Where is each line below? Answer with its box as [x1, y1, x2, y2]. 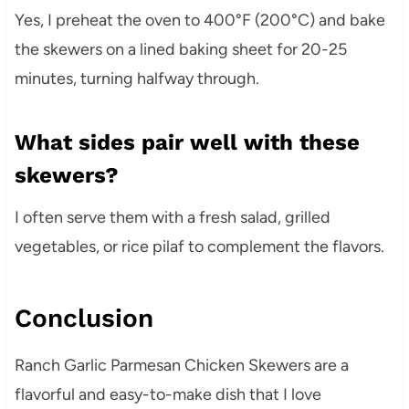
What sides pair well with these [14, 130, 360, 156]
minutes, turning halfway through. [14, 68, 259, 89]
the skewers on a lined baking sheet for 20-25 [14, 39, 347, 60]
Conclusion [14, 303, 153, 334]
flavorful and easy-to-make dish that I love [14, 384, 321, 405]
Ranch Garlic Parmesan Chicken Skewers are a [14, 355, 349, 376]
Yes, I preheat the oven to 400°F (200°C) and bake [14, 10, 385, 31]
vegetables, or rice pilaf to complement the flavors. [14, 236, 384, 257]
